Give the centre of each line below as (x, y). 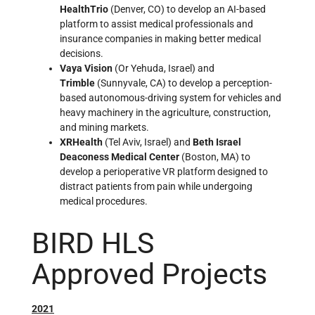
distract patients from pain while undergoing (156, 186)
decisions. (82, 53)
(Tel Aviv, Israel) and (149, 142)
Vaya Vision (87, 68)
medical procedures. (104, 201)
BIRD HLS (93, 244)
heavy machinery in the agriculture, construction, (165, 112)
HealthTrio (85, 9)
